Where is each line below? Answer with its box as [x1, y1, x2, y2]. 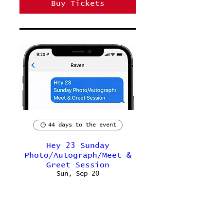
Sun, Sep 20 [56, 170, 99, 177]
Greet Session [46, 161, 109, 169]
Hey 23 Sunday [46, 142, 109, 149]
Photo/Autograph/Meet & [24, 151, 131, 159]
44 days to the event [48, 122, 116, 128]
